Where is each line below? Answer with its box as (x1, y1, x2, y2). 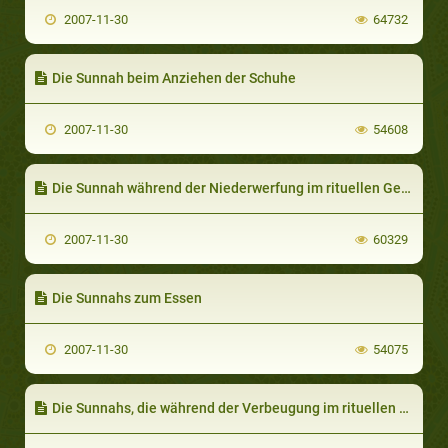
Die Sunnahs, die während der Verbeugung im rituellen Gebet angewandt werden (52, 399, 399, 416)
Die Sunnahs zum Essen (52, 289, 202, 306)
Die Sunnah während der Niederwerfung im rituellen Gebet (52, 179, 401, 196)
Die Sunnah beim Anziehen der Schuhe (52, 69, 296, 86)
